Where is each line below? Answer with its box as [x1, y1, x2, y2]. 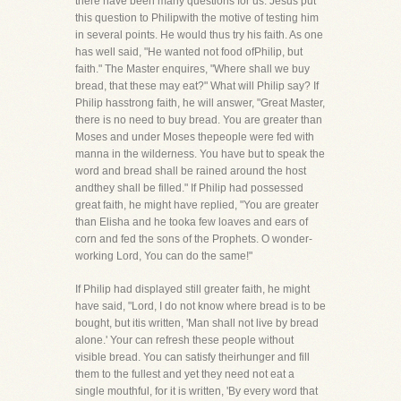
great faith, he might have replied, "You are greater [75, 199, 319, 211]
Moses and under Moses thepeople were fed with [75, 131, 314, 143]
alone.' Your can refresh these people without [75, 334, 294, 346]
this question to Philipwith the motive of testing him [75, 12, 319, 24]
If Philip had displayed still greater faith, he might [75, 283, 310, 295]
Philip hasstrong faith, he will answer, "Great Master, [75, 97, 325, 109]
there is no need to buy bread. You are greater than [75, 114, 322, 126]
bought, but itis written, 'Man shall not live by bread [75, 317, 319, 329]
